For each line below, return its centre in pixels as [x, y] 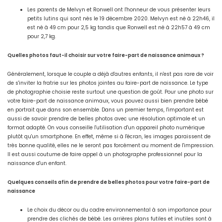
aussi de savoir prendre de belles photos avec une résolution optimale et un [106, 119]
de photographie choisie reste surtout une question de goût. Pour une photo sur [111, 92]
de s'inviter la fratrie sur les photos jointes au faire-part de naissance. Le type [108, 83]
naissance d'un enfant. [37, 164]
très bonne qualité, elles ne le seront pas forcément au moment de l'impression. [111, 146]
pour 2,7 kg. [42, 37]
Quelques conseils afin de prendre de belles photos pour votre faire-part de [109, 182]
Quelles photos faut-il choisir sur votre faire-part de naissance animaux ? [106, 55]
